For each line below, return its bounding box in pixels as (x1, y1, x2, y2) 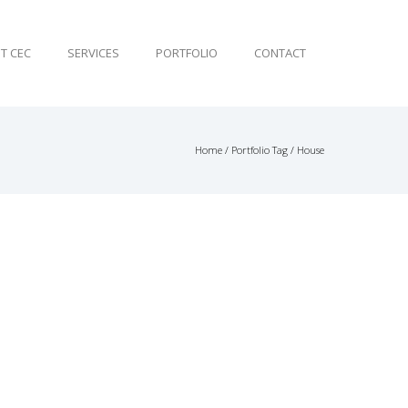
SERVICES (67, 45, 119, 61)
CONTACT (254, 45, 306, 61)
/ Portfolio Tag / (222, 143, 297, 157)
